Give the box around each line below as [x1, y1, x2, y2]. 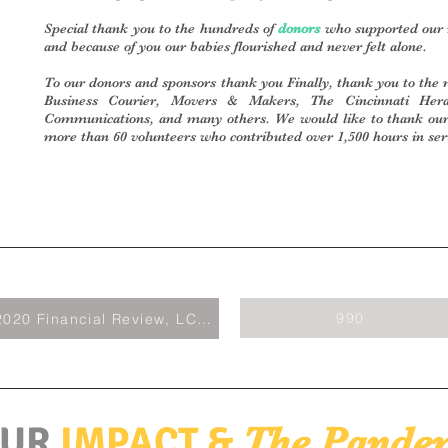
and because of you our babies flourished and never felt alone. [44, 38, 427, 54]
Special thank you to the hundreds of [44, 20, 279, 36]
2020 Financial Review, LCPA [197, 309, 211, 328]
